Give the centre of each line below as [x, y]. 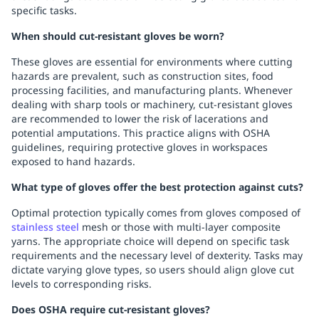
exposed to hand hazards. [73, 162]
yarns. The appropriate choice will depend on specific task [150, 241]
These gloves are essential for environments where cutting [152, 62]
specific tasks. [44, 11]
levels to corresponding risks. [82, 284]
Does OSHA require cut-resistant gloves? [111, 310]
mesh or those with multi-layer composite [180, 227]
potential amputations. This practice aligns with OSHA [141, 133]
